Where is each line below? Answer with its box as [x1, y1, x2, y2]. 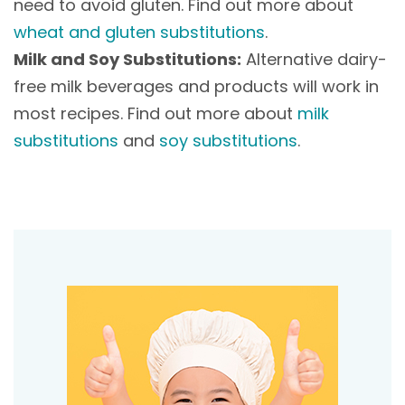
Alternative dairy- [241, 47, 387, 71]
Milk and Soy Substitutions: [14, 47, 241, 71]
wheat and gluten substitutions [14, 20, 265, 43]
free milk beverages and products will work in [14, 74, 379, 98]
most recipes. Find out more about [14, 101, 297, 125]
